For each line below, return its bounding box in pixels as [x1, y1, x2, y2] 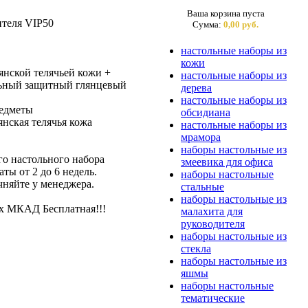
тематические [181, 292, 245, 304]
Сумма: [192, 19, 223, 30]
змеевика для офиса [181, 156, 273, 168]
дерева [181, 82, 212, 93]
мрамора [181, 131, 221, 143]
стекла [181, 243, 211, 254]
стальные [181, 181, 224, 192]
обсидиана [181, 107, 230, 118]
